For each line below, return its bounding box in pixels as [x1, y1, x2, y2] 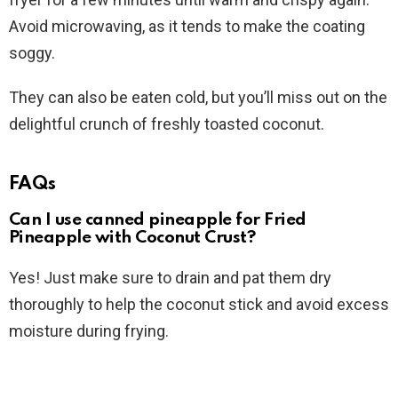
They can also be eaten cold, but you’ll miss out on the [9, 88, 387, 107]
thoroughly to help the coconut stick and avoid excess [9, 295, 389, 314]
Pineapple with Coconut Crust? [9, 229, 256, 247]
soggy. [9, 44, 55, 63]
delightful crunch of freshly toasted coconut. [9, 115, 324, 134]
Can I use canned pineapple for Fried [9, 211, 306, 229]
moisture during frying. [9, 322, 169, 341]
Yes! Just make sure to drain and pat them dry [9, 268, 331, 288]
